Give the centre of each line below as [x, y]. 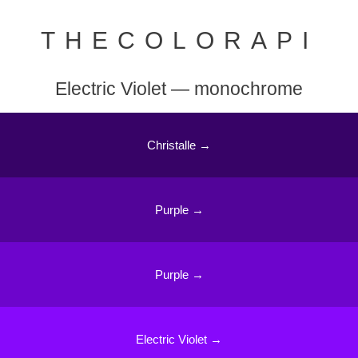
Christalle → [179, 145]
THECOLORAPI [179, 41]
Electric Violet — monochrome [179, 89]
